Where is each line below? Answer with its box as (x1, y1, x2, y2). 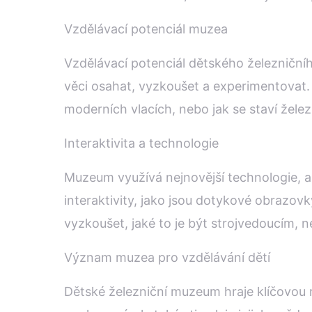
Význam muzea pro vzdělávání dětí (64, 250, 270, 265)
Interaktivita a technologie (64, 136, 219, 151)
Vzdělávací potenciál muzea (64, 22, 228, 37)
